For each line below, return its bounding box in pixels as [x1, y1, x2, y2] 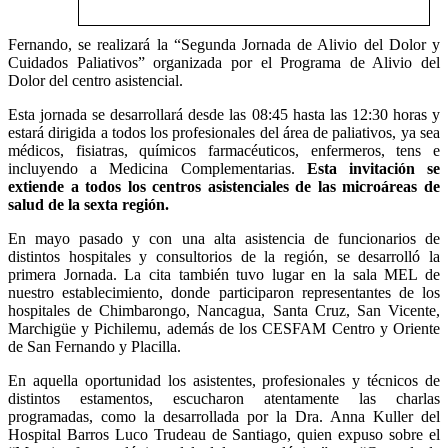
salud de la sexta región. [8, 195, 169, 213]
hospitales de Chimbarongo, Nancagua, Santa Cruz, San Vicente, [8, 301, 440, 319]
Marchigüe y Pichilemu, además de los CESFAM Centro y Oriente [8, 319, 440, 337]
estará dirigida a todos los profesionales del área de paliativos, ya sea [8, 123, 440, 141]
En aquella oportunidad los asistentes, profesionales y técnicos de [8, 371, 440, 389]
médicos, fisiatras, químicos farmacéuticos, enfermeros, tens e [8, 141, 440, 159]
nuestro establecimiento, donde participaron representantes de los [8, 283, 440, 301]
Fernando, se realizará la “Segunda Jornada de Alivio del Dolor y [8, 35, 440, 53]
